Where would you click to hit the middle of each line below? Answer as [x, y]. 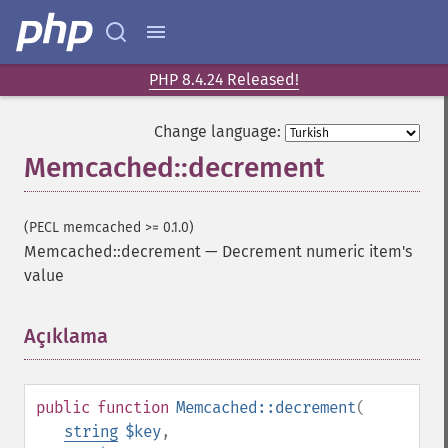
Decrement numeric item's [317, 251]
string [91, 431]
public [63, 407]
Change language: [217, 131]
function [133, 407]
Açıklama [66, 336]
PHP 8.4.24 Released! [224, 79]
